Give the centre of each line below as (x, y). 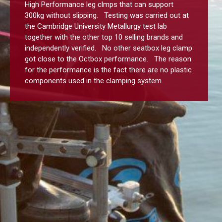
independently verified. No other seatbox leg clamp (109, 48)
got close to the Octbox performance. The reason (108, 59)
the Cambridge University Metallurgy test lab (96, 27)
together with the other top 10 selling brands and (104, 37)
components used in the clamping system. (94, 81)
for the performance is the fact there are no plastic (108, 70)
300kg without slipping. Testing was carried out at (107, 16)
